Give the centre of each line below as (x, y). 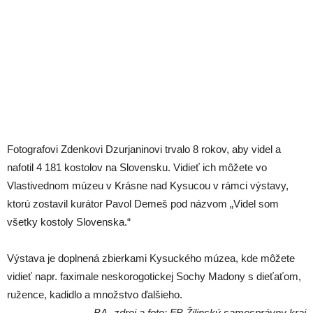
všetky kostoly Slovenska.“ (69, 222)
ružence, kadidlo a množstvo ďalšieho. (95, 294)
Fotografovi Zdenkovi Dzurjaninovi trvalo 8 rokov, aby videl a (144, 149)
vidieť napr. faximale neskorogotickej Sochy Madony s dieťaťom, (154, 276)
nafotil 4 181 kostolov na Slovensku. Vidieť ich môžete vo (137, 167)
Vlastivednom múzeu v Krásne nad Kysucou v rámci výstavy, (148, 185)
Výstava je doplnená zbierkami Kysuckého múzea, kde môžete (151, 258)
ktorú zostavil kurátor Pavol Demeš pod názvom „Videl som (143, 204)
